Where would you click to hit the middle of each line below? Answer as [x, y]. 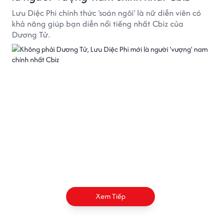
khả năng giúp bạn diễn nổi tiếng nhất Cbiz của [98, 24]
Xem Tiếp [110, 196]
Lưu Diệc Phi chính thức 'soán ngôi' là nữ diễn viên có [106, 13]
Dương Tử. [31, 35]
